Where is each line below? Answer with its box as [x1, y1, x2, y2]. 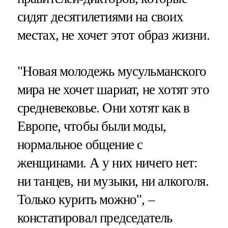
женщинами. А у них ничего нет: [17, 155, 198, 171]
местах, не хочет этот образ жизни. [17, 27, 210, 43]
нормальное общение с [17, 137, 143, 153]
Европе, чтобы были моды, [17, 119, 166, 134]
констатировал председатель [17, 210, 173, 226]
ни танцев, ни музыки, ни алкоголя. [17, 174, 209, 189]
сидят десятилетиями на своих [17, 9, 183, 24]
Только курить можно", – [17, 192, 155, 208]
